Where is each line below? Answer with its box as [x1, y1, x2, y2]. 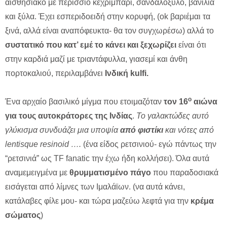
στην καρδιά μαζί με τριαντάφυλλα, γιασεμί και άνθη [5, 55, 187, 64]
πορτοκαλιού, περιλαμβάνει [5, 69, 105, 78]
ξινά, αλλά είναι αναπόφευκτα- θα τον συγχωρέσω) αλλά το [5, 26, 214, 35]
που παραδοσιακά [151, 168, 218, 177]
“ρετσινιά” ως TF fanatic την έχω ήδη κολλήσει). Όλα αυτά [5, 154, 209, 163]
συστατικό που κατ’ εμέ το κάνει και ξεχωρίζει [5, 41, 176, 50]
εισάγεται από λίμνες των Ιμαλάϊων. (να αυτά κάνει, [5, 182, 185, 192]
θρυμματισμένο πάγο [69, 168, 151, 177]
